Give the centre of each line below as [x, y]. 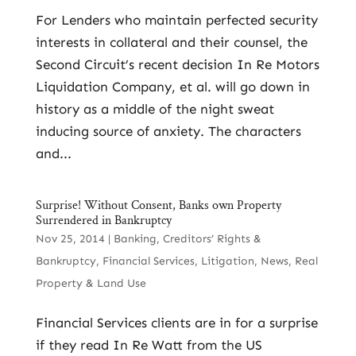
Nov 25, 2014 [70, 239]
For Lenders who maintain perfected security [176, 20]
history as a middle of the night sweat [155, 109]
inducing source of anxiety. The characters [168, 131]
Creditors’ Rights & [212, 239]
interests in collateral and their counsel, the [171, 42]
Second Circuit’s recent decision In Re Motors [177, 64]
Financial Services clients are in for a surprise [176, 323]
